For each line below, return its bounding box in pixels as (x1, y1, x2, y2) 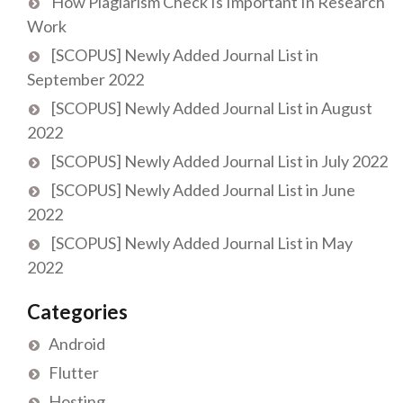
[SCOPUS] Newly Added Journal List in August (51, 98, 372, 119)
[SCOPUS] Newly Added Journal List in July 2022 (51, 151, 388, 172)
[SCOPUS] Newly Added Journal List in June (51, 180, 355, 201)
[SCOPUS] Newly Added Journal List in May (51, 233, 353, 254)
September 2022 (27, 69, 144, 90)
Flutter (49, 363, 99, 383)
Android (49, 334, 105, 354)
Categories (27, 300, 128, 325)
